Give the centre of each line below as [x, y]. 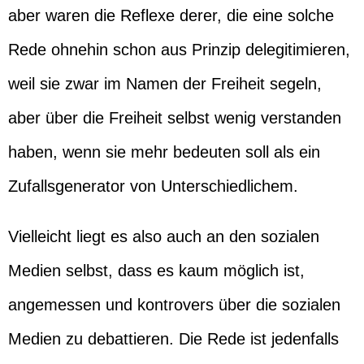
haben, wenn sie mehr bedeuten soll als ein [164, 152]
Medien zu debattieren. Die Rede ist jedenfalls [173, 339]
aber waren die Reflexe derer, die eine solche [171, 15]
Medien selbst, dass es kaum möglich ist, [156, 271]
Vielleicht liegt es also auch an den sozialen [164, 236]
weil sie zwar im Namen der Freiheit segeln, [165, 84]
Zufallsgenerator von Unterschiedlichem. [153, 186]
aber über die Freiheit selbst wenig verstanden [175, 118]
